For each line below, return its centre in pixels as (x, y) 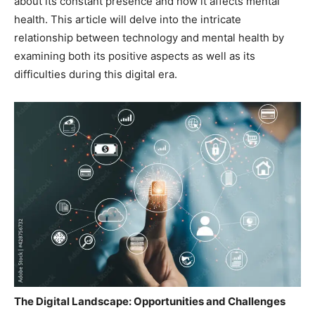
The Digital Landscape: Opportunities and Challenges (150, 301)
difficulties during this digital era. (96, 75)
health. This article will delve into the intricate (128, 20)
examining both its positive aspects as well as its (135, 56)
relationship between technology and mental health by (149, 38)
